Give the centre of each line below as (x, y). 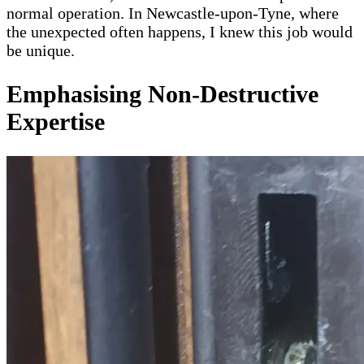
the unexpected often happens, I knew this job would (180, 32)
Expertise (56, 122)
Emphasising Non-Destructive (162, 94)
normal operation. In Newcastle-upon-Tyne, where (173, 13)
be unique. (41, 51)
